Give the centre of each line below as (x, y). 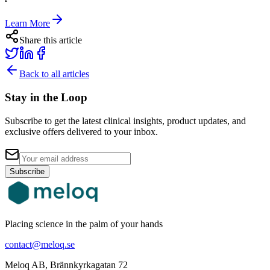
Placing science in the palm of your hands (84, 224)
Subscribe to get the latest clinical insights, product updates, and (125, 121)
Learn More (27, 24)
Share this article (51, 40)
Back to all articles (54, 74)
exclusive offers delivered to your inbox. (81, 131)
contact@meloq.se (40, 244)
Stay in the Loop (46, 98)
